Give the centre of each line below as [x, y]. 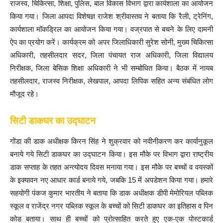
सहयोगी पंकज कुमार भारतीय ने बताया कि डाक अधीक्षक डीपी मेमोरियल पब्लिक [111, 193]
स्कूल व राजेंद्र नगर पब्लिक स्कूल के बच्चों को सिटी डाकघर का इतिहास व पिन [111, 206]
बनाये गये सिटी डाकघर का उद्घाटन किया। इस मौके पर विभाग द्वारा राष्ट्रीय [111, 154]
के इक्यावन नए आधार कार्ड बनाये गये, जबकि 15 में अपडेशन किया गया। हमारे [111, 180]
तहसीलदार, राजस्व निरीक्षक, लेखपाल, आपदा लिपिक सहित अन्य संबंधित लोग [111, 81]
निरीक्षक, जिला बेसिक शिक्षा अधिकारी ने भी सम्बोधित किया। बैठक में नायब [111, 68]
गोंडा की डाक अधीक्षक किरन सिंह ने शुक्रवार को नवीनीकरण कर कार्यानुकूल [111, 141]
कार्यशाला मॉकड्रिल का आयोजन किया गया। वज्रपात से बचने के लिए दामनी [111, 29]
